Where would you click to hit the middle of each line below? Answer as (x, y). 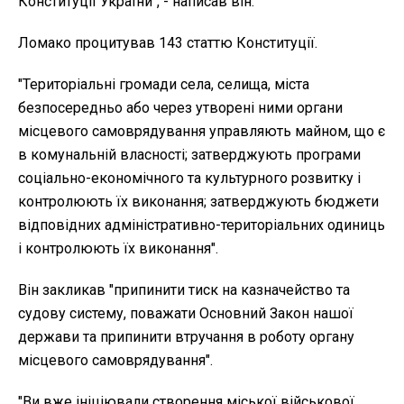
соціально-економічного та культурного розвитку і (189, 179)
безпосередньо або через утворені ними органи (180, 108)
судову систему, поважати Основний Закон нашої (186, 314)
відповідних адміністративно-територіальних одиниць (202, 225)
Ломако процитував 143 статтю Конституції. (168, 43)
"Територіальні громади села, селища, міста (164, 85)
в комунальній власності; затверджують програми (189, 155)
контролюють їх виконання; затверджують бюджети (198, 202)
